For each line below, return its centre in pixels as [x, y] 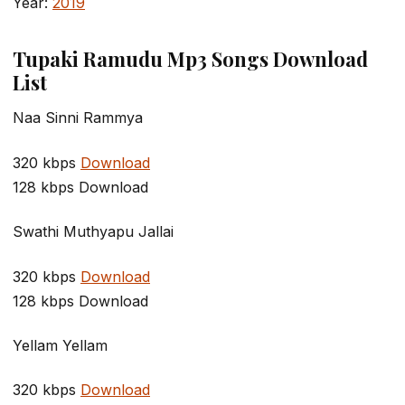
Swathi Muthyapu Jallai [93, 232]
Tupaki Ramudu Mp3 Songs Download [190, 59]
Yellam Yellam [60, 345]
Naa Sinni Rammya [78, 118]
